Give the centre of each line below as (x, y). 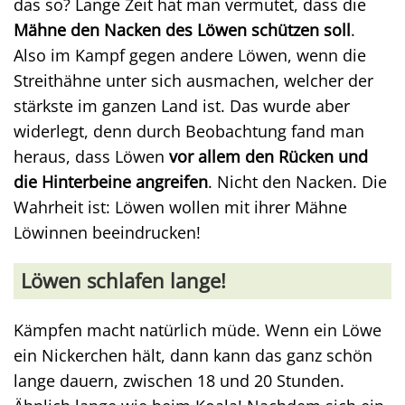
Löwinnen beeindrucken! (107, 233)
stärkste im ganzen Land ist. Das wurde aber (182, 106)
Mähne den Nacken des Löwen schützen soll (182, 30)
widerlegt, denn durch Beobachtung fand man (189, 132)
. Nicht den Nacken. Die (297, 182)
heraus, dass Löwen (91, 157)
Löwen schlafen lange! (123, 281)
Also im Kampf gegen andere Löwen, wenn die (190, 56)
